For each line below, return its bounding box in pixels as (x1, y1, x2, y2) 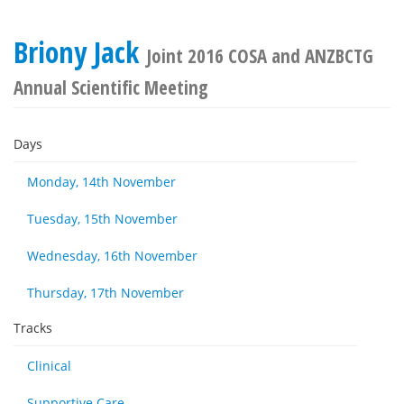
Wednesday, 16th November (27, 247, 197, 264)
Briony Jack (14, 32, 146, 71)
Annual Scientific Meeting (14, 75, 208, 100)
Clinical (27, 357, 71, 374)
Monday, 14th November (27, 173, 176, 190)
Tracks (14, 319, 52, 336)
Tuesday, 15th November (27, 210, 178, 227)
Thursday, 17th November (27, 284, 184, 301)
